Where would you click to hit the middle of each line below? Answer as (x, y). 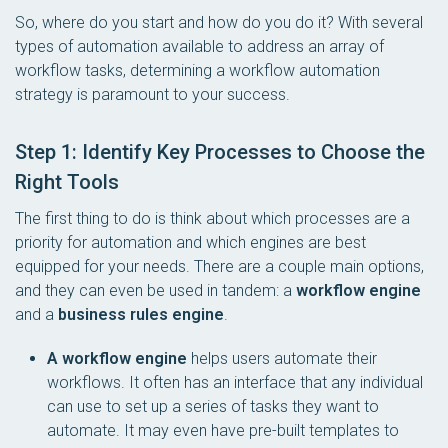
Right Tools (67, 182)
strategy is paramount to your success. (152, 94)
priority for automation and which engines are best (190, 242)
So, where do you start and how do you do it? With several (219, 22)
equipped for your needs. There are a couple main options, (219, 266)
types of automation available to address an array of (199, 46)
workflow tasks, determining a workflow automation (197, 70)
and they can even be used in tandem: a (155, 290)
